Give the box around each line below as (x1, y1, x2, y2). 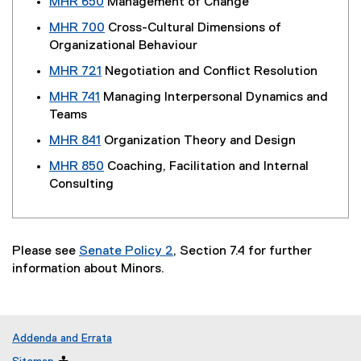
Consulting (49, 178, 114, 191)
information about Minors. (12, 263, 164, 276)
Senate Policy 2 (79, 245, 173, 258)
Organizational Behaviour (49, 39, 197, 52)
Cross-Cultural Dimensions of (105, 22, 281, 35)
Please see (12, 245, 79, 258)
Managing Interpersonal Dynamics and (100, 91, 328, 104)
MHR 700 (49, 22, 105, 35)
